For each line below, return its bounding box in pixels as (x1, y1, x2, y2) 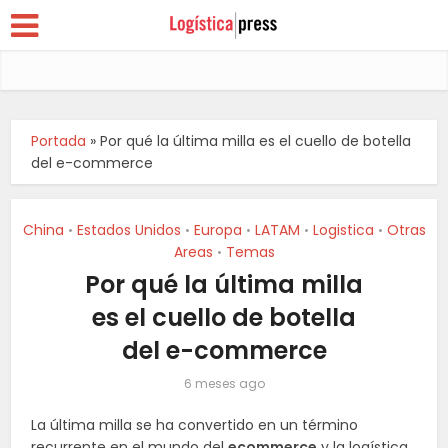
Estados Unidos (76, 220, 181, 240)
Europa (193, 220, 242, 240)
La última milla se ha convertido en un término (31, 415, 359, 435)
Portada (31, 131, 87, 151)
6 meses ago (183, 375, 265, 392)
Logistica (312, 220, 374, 240)
